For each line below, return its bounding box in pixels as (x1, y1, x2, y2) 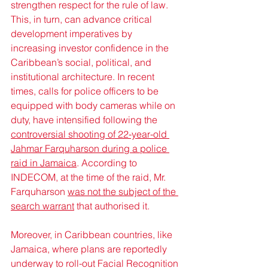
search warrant (11, 200, 74, 212)
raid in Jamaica (11, 157, 77, 169)
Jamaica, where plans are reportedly (11, 243, 169, 255)
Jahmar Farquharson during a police (11, 142, 169, 155)
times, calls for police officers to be (11, 85, 161, 98)
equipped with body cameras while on (11, 99, 178, 112)
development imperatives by (11, 28, 135, 40)
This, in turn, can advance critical (11, 13, 154, 26)
